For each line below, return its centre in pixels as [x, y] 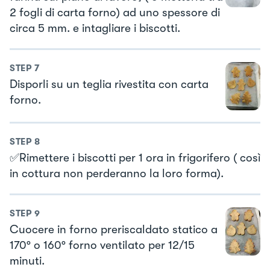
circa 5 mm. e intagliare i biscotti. [95, 29]
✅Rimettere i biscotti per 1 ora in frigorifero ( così [135, 158]
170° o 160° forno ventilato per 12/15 [102, 245]
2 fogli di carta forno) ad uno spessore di [115, 13]
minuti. [27, 261]
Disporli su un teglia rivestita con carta [109, 84]
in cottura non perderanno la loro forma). [117, 174]
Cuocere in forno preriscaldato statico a [114, 229]
